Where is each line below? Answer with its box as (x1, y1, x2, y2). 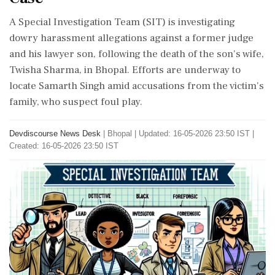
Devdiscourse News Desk (9, 129, 101, 138)
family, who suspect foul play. (9, 95, 142, 109)
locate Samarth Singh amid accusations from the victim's (9, 79, 264, 93)
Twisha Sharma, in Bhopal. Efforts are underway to (9, 63, 241, 77)
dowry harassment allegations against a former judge (9, 31, 254, 45)
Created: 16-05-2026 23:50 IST (9, 141, 118, 150)
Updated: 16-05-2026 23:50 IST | (139, 129, 254, 138)
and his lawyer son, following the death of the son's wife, (9, 47, 264, 61)
